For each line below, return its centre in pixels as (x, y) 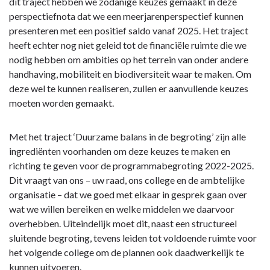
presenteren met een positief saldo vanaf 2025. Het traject (129, 31)
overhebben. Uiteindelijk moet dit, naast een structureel (123, 224)
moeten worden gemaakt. (61, 103)
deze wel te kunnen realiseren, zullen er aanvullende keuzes (129, 89)
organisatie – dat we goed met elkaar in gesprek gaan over (128, 195)
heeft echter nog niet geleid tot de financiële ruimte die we (128, 45)
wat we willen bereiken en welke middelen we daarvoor (122, 209)
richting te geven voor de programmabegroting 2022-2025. (131, 166)
